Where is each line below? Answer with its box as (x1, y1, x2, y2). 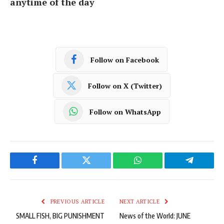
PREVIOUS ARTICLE (48, 198, 104, 205)
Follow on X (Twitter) (87, 80, 162, 90)
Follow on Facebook (90, 54, 159, 64)
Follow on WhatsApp (89, 106, 161, 116)
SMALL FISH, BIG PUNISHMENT (16, 211, 104, 220)
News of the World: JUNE (119, 211, 190, 220)
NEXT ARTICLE (119, 198, 161, 205)
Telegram (188, 163, 222, 172)
